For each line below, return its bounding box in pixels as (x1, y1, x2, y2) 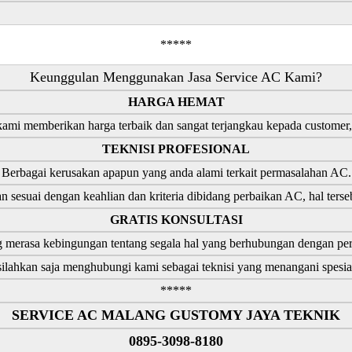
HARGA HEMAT (127, 94, 225, 108)
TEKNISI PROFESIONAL (102, 141, 250, 156)
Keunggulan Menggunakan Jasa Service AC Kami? (30, 68, 322, 85)
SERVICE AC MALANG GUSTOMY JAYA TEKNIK (12, 306, 340, 323)
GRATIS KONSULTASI (109, 212, 243, 226)
